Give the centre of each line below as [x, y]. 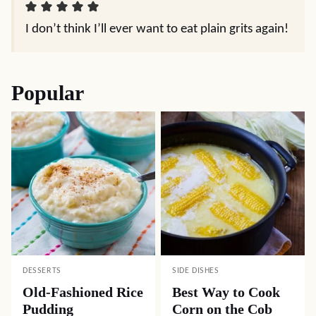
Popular [48, 93]
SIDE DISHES [196, 271]
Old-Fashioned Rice [83, 292]
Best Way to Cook [226, 292]
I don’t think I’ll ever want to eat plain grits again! [157, 29]
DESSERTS [42, 271]
